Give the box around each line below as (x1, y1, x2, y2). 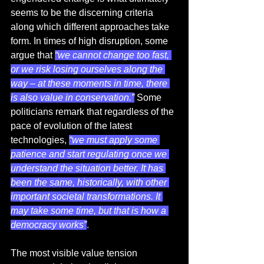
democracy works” (11, 220, 87, 230)
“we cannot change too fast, (55, 50, 171, 61)
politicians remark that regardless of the (11, 107, 176, 117)
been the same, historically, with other (11, 177, 169, 188)
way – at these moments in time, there (11, 78, 170, 89)
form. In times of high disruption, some (11, 36, 170, 47)
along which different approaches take (11, 22, 171, 32)
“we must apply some (69, 135, 160, 146)
